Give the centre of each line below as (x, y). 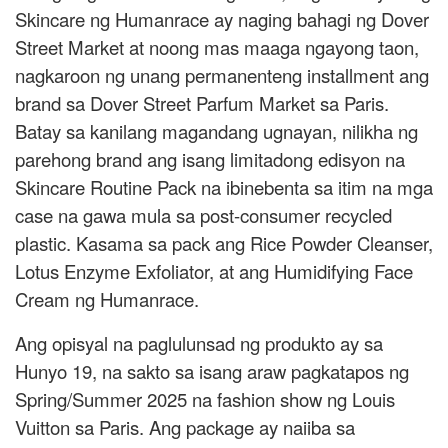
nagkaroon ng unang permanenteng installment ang (222, 74)
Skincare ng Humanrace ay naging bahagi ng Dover (222, 18)
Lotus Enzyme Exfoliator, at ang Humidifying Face (214, 270)
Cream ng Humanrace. (107, 298)
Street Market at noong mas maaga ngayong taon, (217, 46)
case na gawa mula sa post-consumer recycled (203, 214)
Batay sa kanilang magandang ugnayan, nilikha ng (216, 130)
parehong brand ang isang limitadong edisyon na (210, 158)
